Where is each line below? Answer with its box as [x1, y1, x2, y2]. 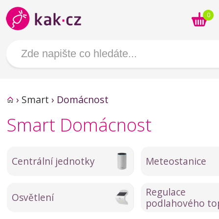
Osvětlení [12, 191, 54, 204]
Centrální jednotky [12, 154, 95, 168]
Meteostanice [146, 154, 206, 168]
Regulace [146, 185, 186, 198]
